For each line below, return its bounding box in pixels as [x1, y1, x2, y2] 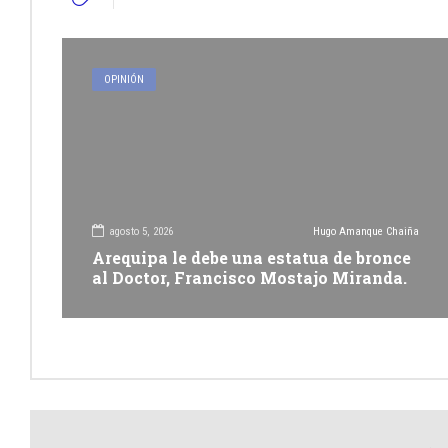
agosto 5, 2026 [109, 224, 173, 238]
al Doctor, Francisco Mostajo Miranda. [92, 267, 407, 289]
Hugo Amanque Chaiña [312, 225, 419, 239]
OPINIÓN [104, 73, 145, 87]
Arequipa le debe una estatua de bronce [92, 247, 411, 269]
